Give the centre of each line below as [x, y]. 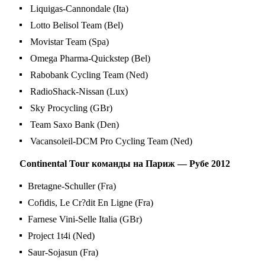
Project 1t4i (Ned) [62, 235]
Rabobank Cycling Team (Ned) [88, 75]
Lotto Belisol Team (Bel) [76, 25]
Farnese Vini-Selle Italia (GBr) [85, 219]
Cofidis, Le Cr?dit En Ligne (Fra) [91, 202]
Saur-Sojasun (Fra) [63, 252]
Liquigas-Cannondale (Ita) [78, 8]
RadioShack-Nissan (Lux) [78, 91]
